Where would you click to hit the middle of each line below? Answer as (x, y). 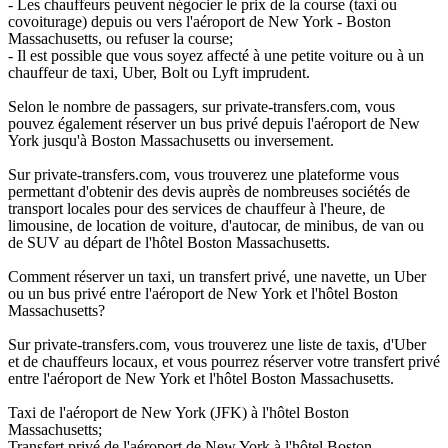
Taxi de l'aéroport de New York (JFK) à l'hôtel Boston (178, 413)
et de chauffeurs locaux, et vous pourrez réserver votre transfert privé (224, 362)
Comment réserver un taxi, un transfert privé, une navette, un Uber (217, 277)
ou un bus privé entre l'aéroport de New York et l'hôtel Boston (203, 294)
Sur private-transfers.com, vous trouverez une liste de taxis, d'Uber (217, 345)
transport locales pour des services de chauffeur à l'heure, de (196, 209)
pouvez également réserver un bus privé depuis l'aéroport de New (214, 124)
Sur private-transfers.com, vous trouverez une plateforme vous (203, 175)
